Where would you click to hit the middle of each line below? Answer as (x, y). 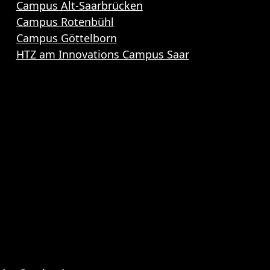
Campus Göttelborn (66, 38)
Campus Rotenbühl (65, 21)
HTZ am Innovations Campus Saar (102, 54)
